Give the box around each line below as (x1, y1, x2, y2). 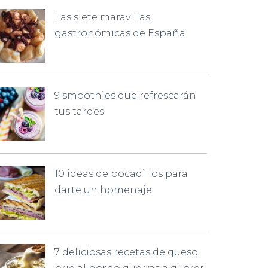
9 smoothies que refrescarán (54, 90, 196, 101)
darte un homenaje (54, 184, 152, 196)
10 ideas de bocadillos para (54, 168, 188, 179)
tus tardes (54, 106, 104, 117)
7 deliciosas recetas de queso (54, 246, 198, 258)
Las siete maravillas (54, 11, 150, 23)
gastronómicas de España (54, 28, 185, 39)
